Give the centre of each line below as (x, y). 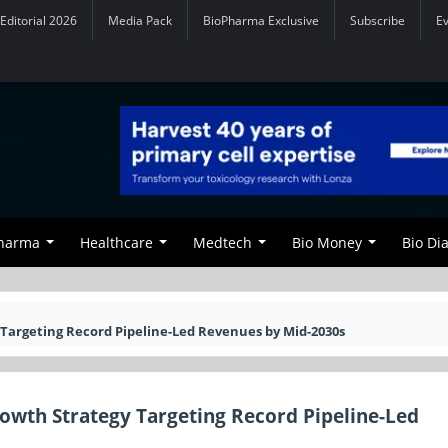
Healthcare (116, 242)
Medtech (222, 242)
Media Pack (140, 20)
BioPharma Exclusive (261, 20)
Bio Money (327, 242)
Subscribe (377, 20)
